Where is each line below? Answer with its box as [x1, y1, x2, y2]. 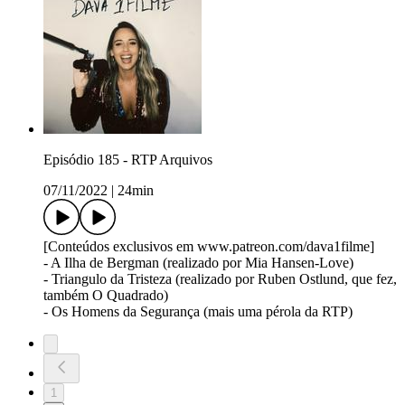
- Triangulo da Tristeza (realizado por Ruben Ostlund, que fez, [43, 270, 397, 287]
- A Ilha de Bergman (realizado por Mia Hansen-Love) [43, 254, 353, 270]
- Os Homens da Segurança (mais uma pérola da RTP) [43, 303, 353, 319]
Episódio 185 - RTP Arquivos [43, 151, 212, 167]
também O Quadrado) [43, 287, 168, 303]
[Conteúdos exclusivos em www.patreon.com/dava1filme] [43, 238, 374, 254]
